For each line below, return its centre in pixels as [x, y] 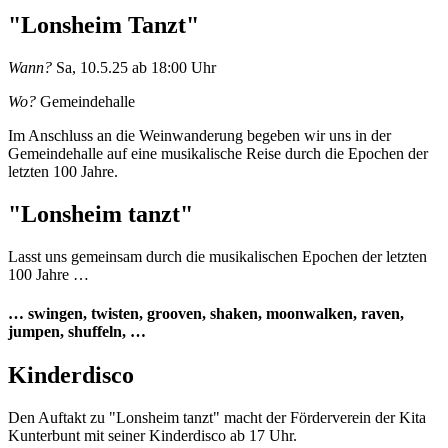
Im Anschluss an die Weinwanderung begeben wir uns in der [199, 135]
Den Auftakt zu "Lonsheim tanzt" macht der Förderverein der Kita [217, 418]
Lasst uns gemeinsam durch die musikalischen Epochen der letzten [217, 256]
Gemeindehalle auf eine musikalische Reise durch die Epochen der [218, 153]
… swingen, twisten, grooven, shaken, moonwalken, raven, [208, 313]
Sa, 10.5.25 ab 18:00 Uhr [134, 67]
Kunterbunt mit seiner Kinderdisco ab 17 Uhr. [152, 436]
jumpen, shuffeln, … [77, 331]
